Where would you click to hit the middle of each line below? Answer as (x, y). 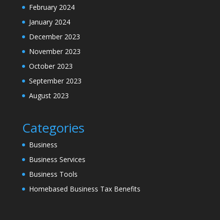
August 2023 (49, 95)
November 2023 (55, 51)
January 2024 (49, 22)
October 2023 (51, 66)
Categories (53, 127)
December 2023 (54, 36)
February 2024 (52, 7)
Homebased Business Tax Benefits (84, 189)
